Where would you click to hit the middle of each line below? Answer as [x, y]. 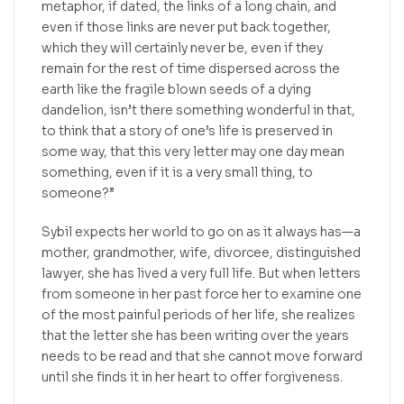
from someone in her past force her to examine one [202, 294]
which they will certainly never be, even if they [182, 47]
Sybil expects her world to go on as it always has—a [201, 231]
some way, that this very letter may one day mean [193, 151]
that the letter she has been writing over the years [195, 335]
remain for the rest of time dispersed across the [191, 68]
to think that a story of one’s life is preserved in [187, 130]
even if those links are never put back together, [186, 27]
